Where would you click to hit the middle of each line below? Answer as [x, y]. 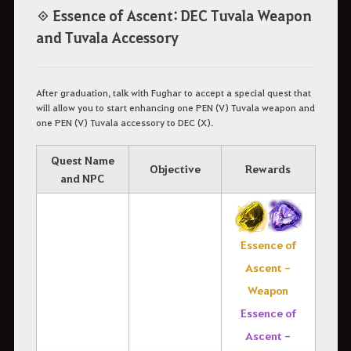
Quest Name [82, 161]
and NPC [82, 179]
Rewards [268, 169]
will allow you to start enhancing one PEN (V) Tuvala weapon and [175, 108]
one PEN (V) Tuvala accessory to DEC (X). [124, 123]
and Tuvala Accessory [107, 37]
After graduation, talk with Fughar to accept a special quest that [173, 93]
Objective [175, 169]
